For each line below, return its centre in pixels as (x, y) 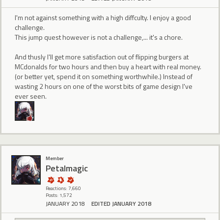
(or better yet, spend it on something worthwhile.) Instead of (104, 77)
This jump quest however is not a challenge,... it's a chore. (99, 37)
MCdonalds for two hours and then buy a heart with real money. (108, 67)
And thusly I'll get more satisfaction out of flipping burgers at (102, 57)
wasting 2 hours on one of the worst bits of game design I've (104, 86)
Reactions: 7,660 (63, 188)
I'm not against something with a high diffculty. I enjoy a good (103, 18)
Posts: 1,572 (59, 195)
